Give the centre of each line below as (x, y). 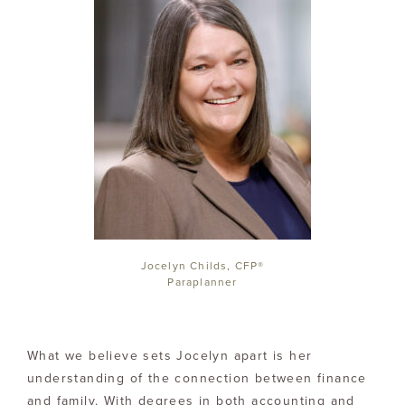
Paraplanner (202, 282)
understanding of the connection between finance (197, 378)
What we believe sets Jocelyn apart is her (170, 355)
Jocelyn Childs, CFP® (202, 265)
